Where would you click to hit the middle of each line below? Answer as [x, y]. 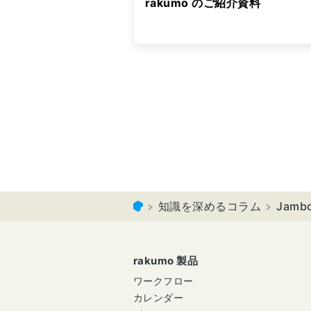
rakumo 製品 [166, 260]
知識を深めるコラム [210, 206]
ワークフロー [163, 280]
